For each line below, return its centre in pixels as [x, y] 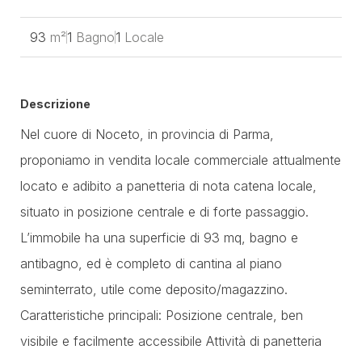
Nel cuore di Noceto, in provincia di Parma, [147, 134]
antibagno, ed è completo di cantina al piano [151, 263]
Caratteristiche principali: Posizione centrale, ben [162, 315]
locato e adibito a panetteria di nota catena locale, [168, 186]
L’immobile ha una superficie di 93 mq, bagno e [159, 238]
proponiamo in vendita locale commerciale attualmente [181, 160]
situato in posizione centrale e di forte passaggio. [164, 212]
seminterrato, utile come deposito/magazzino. [154, 289]
